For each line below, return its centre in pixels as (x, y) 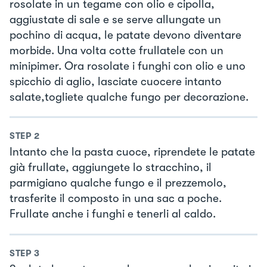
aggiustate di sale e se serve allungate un (115, 19)
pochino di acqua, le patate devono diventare (125, 35)
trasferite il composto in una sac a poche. (116, 199)
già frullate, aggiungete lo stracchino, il (111, 168)
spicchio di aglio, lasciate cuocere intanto (116, 81)
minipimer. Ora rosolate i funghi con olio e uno (128, 66)
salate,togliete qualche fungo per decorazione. (129, 97)
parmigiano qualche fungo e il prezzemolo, (118, 183)
